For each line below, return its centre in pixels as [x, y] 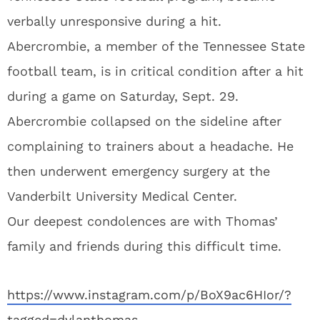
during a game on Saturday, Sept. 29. [123, 96]
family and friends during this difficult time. [144, 246]
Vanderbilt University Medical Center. [122, 196]
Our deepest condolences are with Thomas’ [142, 221]
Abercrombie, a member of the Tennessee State [156, 46]
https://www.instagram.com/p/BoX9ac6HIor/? [149, 295]
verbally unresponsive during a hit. [114, 21]
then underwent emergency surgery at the [139, 171]
